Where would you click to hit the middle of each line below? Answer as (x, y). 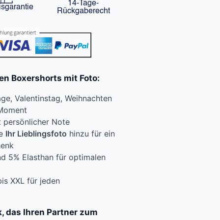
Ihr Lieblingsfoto (36, 134)
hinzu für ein (91, 134)
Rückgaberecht (83, 11)
